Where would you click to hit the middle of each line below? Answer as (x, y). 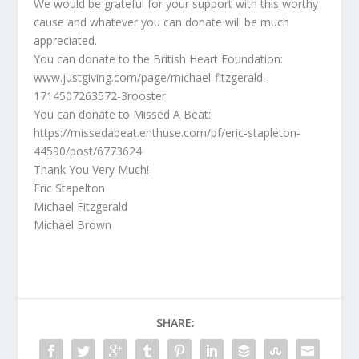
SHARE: (175, 323)
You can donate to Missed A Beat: (123, 114)
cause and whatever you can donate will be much (162, 22)
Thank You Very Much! (92, 169)
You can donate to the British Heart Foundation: (159, 59)
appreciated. (66, 40)
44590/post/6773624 (88, 151)
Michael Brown (73, 225)
